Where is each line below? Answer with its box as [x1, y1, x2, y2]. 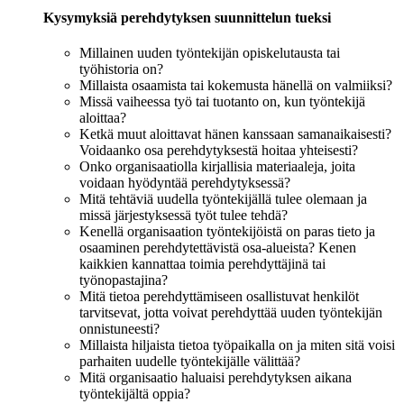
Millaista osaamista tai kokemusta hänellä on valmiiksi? [79, 77, 392, 93]
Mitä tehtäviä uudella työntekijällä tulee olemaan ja [79, 190, 367, 207]
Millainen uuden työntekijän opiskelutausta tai [79, 44, 340, 60]
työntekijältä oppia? [79, 385, 190, 401]
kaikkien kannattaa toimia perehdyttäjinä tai [79, 255, 326, 271]
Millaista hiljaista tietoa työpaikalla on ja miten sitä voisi [79, 336, 395, 353]
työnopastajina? [79, 271, 168, 288]
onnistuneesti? [79, 320, 160, 336]
